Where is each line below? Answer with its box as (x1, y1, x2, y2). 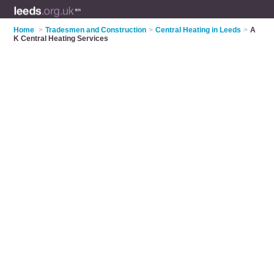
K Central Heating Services (13, 34, 109, 43)
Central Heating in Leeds (155, 26, 242, 34)
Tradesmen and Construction (45, 26, 147, 34)
